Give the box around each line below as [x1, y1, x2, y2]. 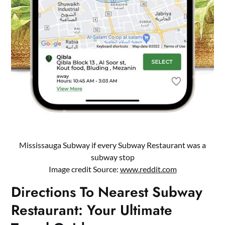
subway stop [90, 152, 135, 162]
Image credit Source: [48, 164, 120, 174]
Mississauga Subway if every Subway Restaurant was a [19, 140, 206, 150]
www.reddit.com [120, 164, 177, 174]
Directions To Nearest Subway [11, 181, 203, 202]
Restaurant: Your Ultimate [11, 199, 173, 220]
